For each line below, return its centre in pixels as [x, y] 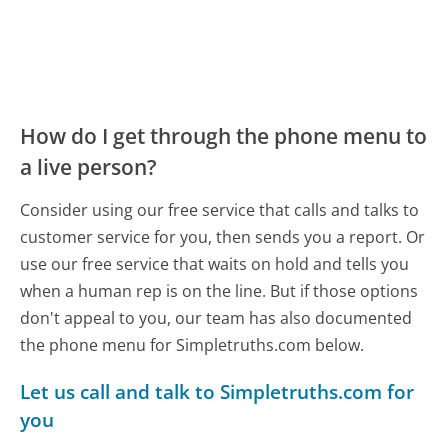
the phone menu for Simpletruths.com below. [192, 344]
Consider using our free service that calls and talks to [220, 209]
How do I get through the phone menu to [224, 135]
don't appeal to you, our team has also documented [216, 317]
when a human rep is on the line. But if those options [219, 290]
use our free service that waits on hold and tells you [215, 263]
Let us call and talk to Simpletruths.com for [217, 391]
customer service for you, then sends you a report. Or [223, 236]
